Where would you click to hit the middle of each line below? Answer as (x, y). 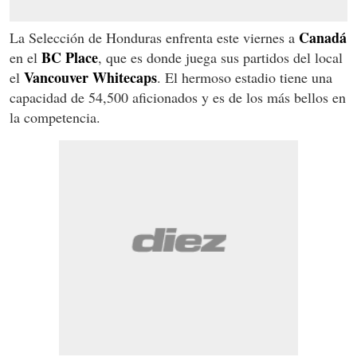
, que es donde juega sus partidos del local (220, 57)
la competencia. (55, 117)
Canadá (323, 37)
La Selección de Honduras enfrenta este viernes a (154, 37)
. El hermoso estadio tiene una (245, 77)
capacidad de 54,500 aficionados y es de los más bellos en (178, 97)
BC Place (70, 57)
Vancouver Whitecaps (90, 77)
